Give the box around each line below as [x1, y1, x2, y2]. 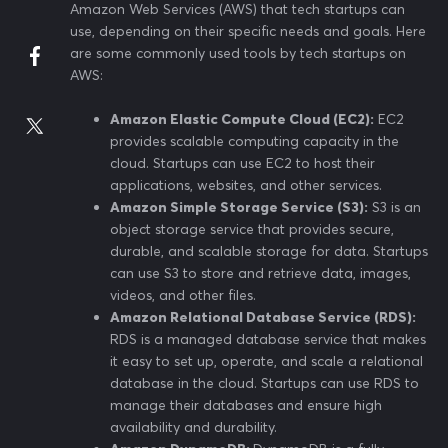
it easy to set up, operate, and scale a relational [110, 352, 423, 370]
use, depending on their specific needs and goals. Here [70, 22, 426, 40]
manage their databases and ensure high [110, 396, 382, 414]
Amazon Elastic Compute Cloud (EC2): [110, 110, 374, 128]
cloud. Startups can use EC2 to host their [110, 154, 375, 172]
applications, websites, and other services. [110, 176, 382, 194]
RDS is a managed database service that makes [110, 330, 426, 348]
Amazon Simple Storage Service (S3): [110, 198, 368, 216]
